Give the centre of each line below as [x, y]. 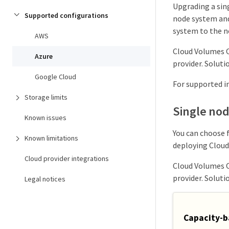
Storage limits [46, 97]
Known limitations [51, 138]
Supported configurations [66, 15]
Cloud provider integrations [67, 158]
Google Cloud [55, 77]
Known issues [45, 118]
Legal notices [45, 179]
